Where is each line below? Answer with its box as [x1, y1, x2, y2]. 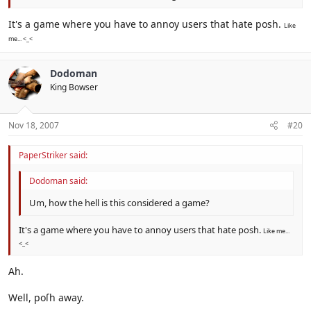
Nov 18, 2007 [8, 119, 59, 131]
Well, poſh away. [8, 290, 84, 304]
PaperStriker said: [19, 149, 87, 161]
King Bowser [50, 81, 98, 93]
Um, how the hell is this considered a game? [29, 196, 210, 209]
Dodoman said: [29, 174, 87, 187]
